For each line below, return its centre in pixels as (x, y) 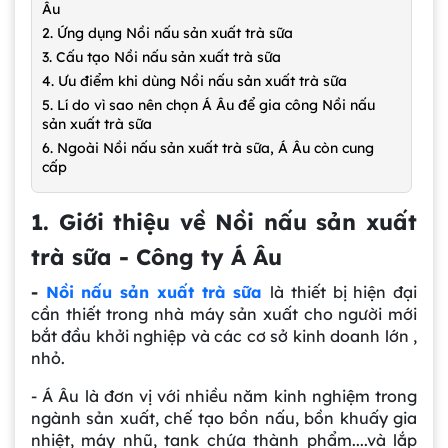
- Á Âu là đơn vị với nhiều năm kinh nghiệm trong (224, 395)
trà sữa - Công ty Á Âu (156, 256)
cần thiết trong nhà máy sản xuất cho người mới (224, 313)
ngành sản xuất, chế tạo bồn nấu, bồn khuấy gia (224, 417)
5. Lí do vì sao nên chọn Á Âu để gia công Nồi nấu (208, 104)
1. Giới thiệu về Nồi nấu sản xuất (224, 221)
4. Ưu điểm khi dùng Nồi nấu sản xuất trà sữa (194, 80)
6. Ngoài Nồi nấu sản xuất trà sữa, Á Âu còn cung (208, 147)
